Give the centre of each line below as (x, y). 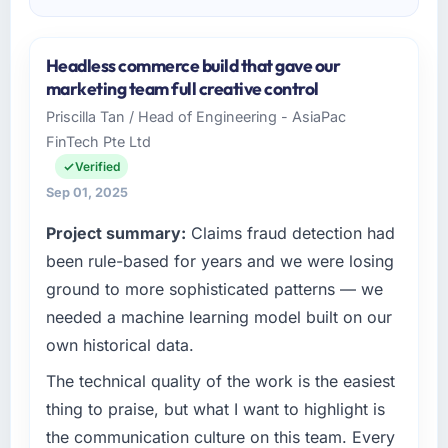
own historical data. (119, 345)
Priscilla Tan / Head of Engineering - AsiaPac (195, 117)
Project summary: (115, 233)
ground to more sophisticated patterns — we (214, 289)
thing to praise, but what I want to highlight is (215, 409)
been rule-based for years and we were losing (219, 261)
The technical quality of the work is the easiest (220, 381)
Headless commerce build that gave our (193, 66)
